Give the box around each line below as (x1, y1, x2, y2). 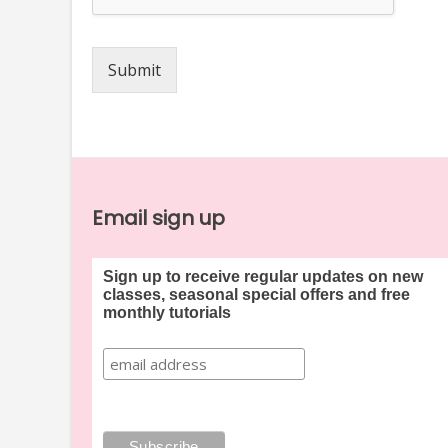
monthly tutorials (102, 303, 231, 321)
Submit (108, 58, 161, 81)
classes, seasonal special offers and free (102, 285, 410, 303)
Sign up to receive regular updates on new (102, 267, 423, 285)
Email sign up (92, 203, 225, 232)
